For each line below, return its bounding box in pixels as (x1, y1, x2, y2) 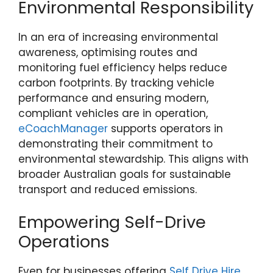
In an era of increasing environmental (18, 29, 218, 44)
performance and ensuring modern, (18, 90, 208, 105)
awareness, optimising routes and (18, 44, 197, 60)
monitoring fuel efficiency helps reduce (18, 60, 227, 75)
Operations (18, 230, 110, 253)
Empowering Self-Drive (18, 211, 206, 233)
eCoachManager (18, 121, 108, 136)
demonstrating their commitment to (18, 136, 213, 151)
